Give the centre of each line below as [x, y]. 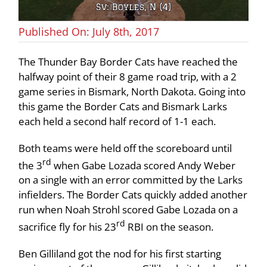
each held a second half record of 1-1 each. [117, 121]
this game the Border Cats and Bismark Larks [123, 106]
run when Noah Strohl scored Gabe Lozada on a [128, 210]
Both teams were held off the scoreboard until [125, 148]
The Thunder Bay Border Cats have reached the [128, 61]
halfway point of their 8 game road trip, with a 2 [128, 76]
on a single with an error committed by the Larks [131, 180]
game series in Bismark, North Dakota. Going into [132, 91]
